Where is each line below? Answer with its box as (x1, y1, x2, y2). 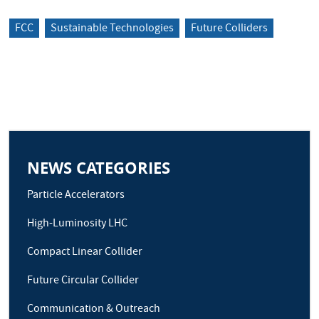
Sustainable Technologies (51, 21, 174, 38)
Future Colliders (191, 21, 268, 38)
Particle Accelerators (27, 187, 125, 205)
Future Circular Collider (27, 273, 140, 291)
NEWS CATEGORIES (27, 157, 171, 179)
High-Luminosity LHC (27, 216, 128, 234)
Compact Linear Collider (27, 244, 143, 262)
